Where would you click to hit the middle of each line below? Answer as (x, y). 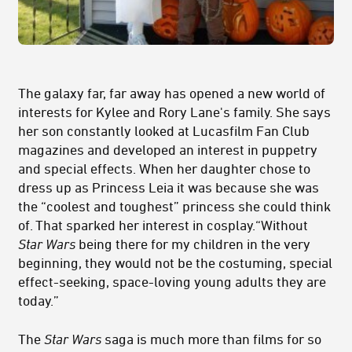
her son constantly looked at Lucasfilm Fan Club (164, 131)
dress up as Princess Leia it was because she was (169, 187)
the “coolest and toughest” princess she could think (174, 206)
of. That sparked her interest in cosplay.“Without (163, 225)
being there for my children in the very (193, 244)
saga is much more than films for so (213, 339)
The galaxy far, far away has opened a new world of (172, 93)
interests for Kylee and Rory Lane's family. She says (174, 112)
